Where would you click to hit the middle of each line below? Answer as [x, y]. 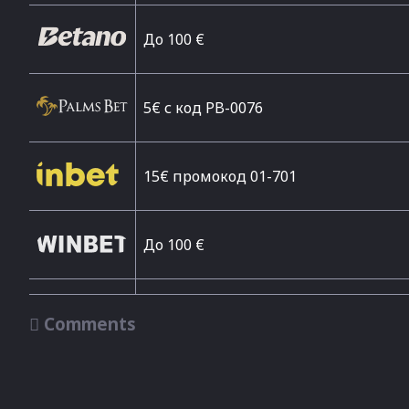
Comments [90, 323]
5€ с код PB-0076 [203, 108]
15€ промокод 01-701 [220, 176]
